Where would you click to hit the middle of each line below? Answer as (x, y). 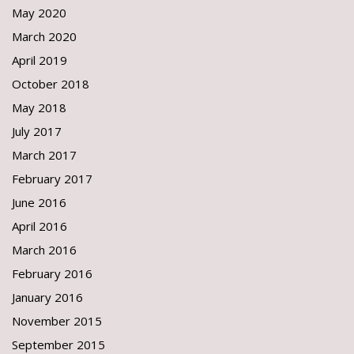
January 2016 (47, 297)
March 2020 (44, 36)
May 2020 (39, 13)
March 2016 (44, 250)
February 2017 (52, 179)
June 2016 (39, 202)
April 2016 (40, 226)
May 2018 (39, 107)
